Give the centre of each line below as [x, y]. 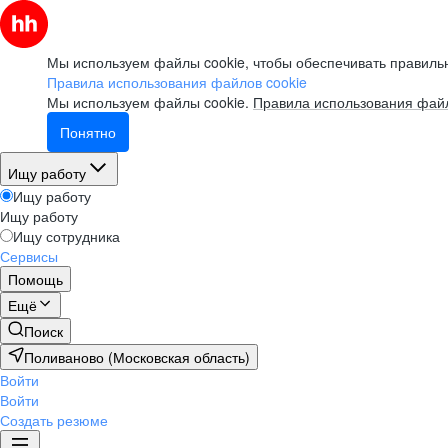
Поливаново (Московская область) [137, 357]
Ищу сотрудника [66, 236]
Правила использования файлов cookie [177, 82]
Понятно [88, 132]
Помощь [35, 279]
